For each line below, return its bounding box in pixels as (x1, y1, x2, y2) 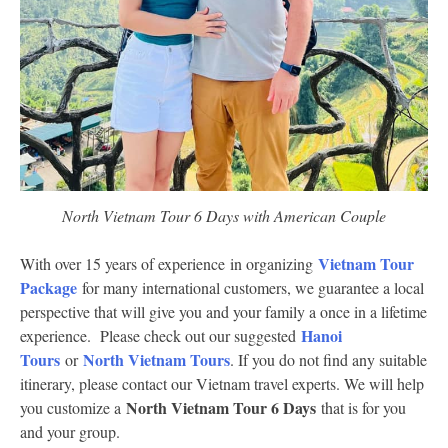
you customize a (20, 396, 126, 418)
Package (20, 275, 77, 299)
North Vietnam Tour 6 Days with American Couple (62, 204, 386, 226)
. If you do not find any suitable (230, 348, 427, 370)
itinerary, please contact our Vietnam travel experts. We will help (20, 372, 424, 394)
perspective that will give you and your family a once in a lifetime (20, 300, 427, 322)
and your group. (20, 420, 120, 442)
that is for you (321, 396, 406, 418)
